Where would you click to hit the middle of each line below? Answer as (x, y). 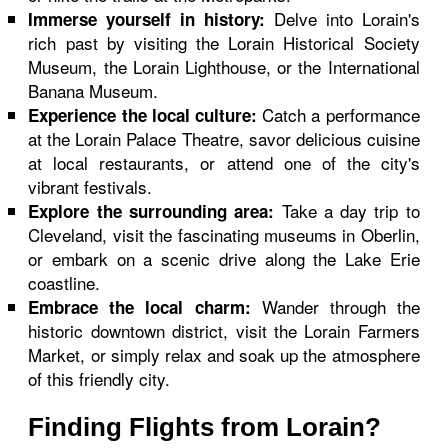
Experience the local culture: (142, 115)
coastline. (64, 282)
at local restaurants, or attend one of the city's (224, 162)
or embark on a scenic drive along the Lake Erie (224, 258)
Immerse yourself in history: (146, 19)
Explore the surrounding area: (151, 211)
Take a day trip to (347, 210)
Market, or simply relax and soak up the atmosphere (224, 354)
